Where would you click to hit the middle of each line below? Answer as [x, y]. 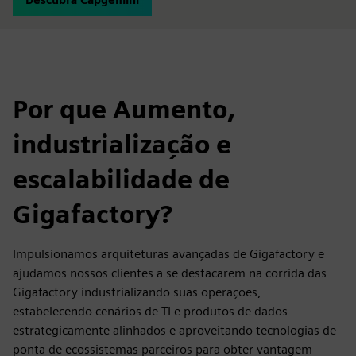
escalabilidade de [121, 179]
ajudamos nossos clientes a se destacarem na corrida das [170, 273]
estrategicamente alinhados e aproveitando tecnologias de [174, 330]
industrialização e [122, 144]
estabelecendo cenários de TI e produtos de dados [150, 311]
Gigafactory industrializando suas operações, [137, 292]
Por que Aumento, [124, 109]
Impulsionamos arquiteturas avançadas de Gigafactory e [168, 254]
